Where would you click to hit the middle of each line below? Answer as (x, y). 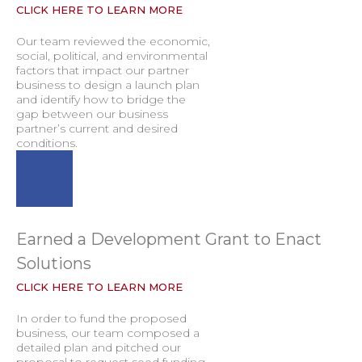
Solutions (54, 263)
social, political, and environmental (112, 56)
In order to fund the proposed (101, 318)
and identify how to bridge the (101, 99)
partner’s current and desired (97, 128)
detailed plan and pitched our (99, 347)
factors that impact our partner (103, 70)
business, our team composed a (108, 333)
